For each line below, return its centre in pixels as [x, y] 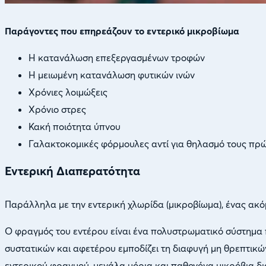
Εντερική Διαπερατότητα [72, 171]
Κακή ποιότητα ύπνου [75, 127]
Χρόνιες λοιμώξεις [68, 92]
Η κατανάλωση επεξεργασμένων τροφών [117, 58]
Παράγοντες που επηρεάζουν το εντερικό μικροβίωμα [122, 31]
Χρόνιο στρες [57, 110]
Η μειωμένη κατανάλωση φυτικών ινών [112, 75]
